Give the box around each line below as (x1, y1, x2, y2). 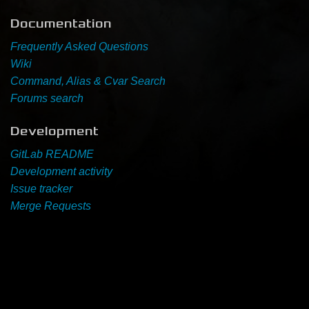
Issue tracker (10, 182, 72, 195)
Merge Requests (10, 199, 91, 212)
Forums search (10, 92, 83, 104)
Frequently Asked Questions (10, 40, 148, 52)
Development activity (10, 165, 112, 177)
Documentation (10, 15, 112, 31)
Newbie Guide (118, 21, 214, 37)
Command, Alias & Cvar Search (10, 74, 166, 87)
